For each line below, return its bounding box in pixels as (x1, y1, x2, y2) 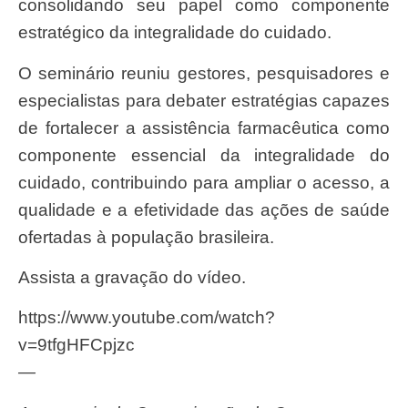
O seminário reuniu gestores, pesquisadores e (18, 63, 32, 83)
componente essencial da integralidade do (18, 145, 390, 165)
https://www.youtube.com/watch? (18, 308, 275, 328)
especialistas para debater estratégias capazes (18, 90, 390, 110)
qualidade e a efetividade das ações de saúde (18, 199, 390, 219)
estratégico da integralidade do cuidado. (18, 23, 331, 43)
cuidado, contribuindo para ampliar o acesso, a (18, 172, 390, 192)
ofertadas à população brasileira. (18, 227, 274, 247)
